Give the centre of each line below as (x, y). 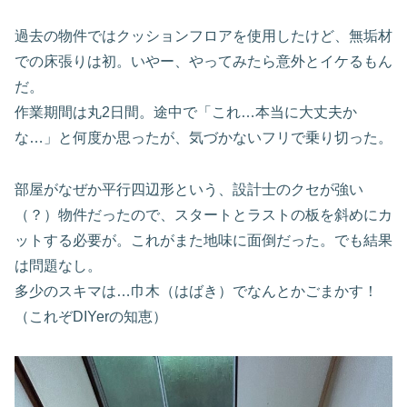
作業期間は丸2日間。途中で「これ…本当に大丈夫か (186, 113)
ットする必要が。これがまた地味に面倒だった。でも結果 (203, 241)
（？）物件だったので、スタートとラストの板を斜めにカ (203, 215)
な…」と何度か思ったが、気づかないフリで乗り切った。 (203, 138)
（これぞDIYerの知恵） (91, 317)
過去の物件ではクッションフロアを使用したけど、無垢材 (203, 36)
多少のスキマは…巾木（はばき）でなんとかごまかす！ (196, 292)
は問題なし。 (58, 266)
